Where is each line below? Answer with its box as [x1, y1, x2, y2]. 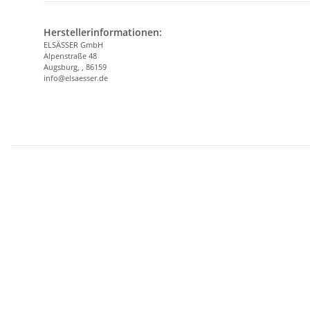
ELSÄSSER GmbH [44, 39, 103, 51]
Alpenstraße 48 [44, 51, 97, 62]
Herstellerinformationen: [44, 26, 162, 39]
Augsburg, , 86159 [44, 62, 107, 73]
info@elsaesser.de [44, 73, 108, 84]
